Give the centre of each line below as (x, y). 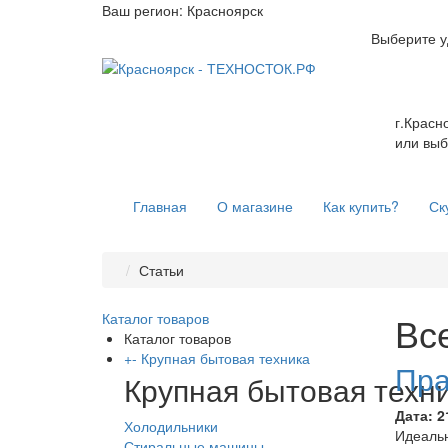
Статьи (161, 270)
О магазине (255, 206)
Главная (160, 206)
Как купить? (361, 206)
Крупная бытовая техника (225, 358)
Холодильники (171, 426)
